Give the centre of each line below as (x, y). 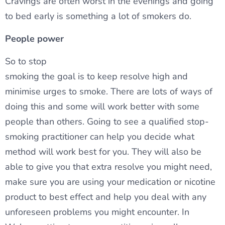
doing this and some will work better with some (102, 107)
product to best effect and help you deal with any (106, 197)
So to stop (26, 62)
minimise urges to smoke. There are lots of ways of (109, 92)
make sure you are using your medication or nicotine (110, 182)
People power (34, 39)
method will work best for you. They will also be (103, 152)
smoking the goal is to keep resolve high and (96, 77)
